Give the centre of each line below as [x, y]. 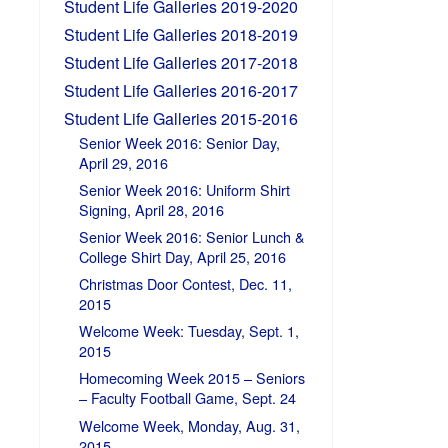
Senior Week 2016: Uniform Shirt [184, 189]
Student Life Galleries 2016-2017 [181, 90]
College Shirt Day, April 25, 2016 [182, 256]
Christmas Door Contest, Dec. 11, [185, 284]
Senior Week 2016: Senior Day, [179, 142]
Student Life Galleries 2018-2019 [181, 34]
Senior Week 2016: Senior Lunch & [191, 236]
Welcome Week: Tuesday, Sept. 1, [188, 331]
